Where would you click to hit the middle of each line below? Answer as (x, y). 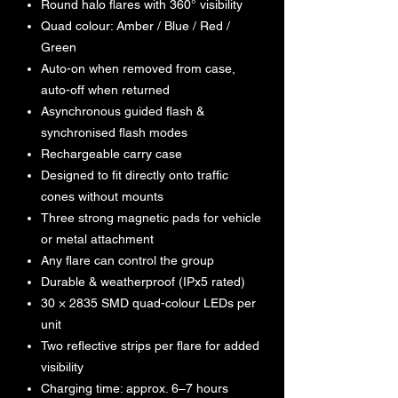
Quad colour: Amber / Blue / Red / (135, 26)
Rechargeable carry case (111, 154)
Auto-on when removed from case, (138, 69)
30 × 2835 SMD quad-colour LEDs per (148, 303)
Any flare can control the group (127, 261)
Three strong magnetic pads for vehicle (151, 218)
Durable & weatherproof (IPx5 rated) (143, 282)
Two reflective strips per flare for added (150, 346)
